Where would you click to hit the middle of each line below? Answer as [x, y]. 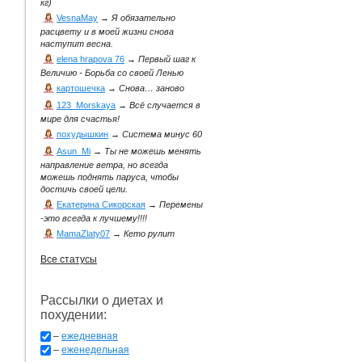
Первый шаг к [167, 59]
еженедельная [95, 350]
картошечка [81, 88]
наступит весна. [77, 44]
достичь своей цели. [84, 189]
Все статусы [69, 260]
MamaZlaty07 [83, 234]
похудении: [74, 315]
